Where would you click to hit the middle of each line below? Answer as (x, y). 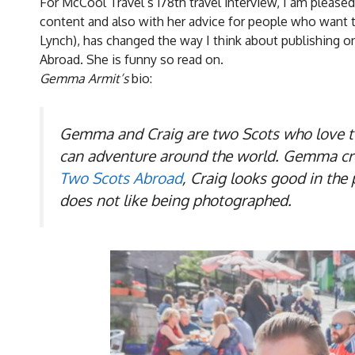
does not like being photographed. (176, 200)
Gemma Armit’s (84, 78)
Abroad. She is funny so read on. (132, 59)
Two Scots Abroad (121, 177)
